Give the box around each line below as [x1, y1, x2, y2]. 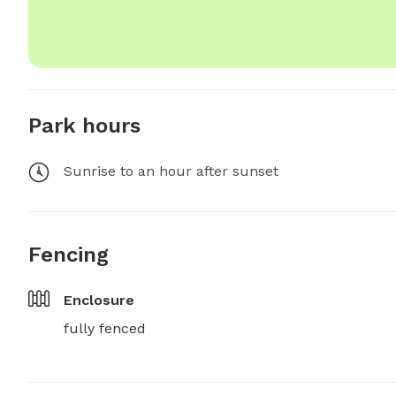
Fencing [28, 242, 109, 267]
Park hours [28, 113, 141, 138]
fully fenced [64, 320, 146, 337]
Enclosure [64, 292, 134, 308]
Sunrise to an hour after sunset [64, 163, 278, 179]
